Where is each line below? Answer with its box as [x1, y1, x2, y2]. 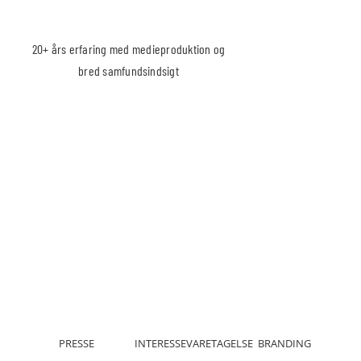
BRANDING [257, 335, 311, 351]
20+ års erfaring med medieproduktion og [31, 40, 226, 56]
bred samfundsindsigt [78, 62, 179, 78]
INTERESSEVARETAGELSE [134, 335, 253, 351]
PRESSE [59, 335, 95, 351]
